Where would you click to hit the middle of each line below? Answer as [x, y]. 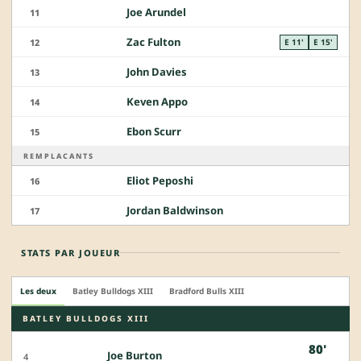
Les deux [38, 291]
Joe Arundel [156, 12]
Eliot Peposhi [160, 181]
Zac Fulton [154, 42]
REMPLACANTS [59, 156]
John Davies [157, 72]
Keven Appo [157, 102]
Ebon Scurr [154, 132]
